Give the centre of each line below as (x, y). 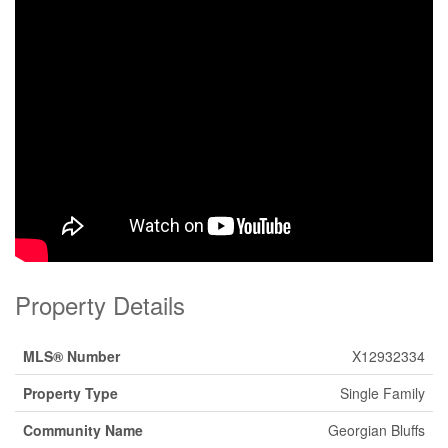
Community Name (83, 430)
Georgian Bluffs (376, 430)
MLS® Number (71, 356)
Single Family (382, 393)
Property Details (100, 304)
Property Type (70, 393)
